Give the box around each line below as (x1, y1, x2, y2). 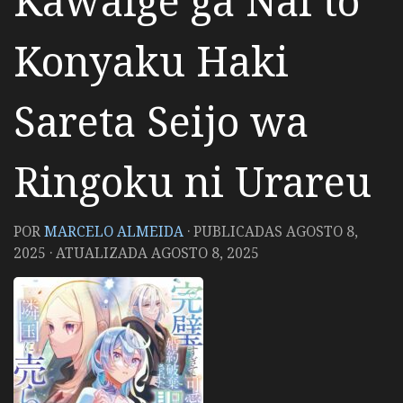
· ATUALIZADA (46, 243, 151, 263)
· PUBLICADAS (187, 221, 286, 241)
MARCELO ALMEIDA (44, 221, 184, 241)
